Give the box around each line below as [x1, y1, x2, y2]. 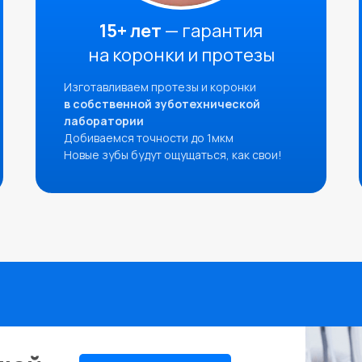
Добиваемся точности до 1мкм [64, 130, 234, 145]
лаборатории [64, 113, 144, 128]
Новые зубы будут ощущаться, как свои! [64, 147, 282, 162]
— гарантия [162, 19, 263, 43]
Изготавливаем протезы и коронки [64, 79, 256, 95]
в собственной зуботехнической [64, 96, 260, 112]
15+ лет [99, 19, 162, 43]
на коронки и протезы [87, 43, 275, 67]
